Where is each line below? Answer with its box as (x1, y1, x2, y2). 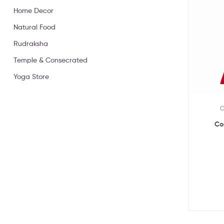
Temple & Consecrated (13, 55, 87, 64)
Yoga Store (13, 71, 49, 80)
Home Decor (13, 5, 53, 14)
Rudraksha (13, 38, 48, 47)
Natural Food (13, 22, 55, 31)
